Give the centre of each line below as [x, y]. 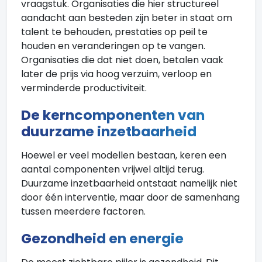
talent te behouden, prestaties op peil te [114, 32]
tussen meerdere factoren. [83, 211]
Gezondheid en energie [102, 238]
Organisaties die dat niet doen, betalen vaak [122, 60]
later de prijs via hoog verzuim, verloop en [116, 74]
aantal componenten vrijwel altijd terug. [113, 169]
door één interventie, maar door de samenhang [130, 197]
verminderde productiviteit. [84, 88]
